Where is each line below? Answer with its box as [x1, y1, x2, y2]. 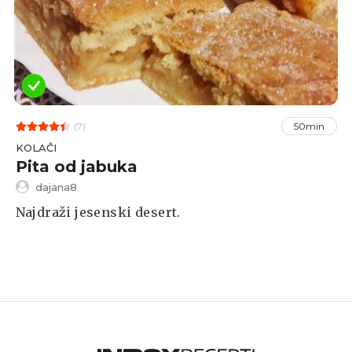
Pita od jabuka [15, 157, 137, 177]
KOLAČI [15, 141, 57, 155]
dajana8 [35, 180, 77, 193]
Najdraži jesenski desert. [15, 204, 181, 221]
